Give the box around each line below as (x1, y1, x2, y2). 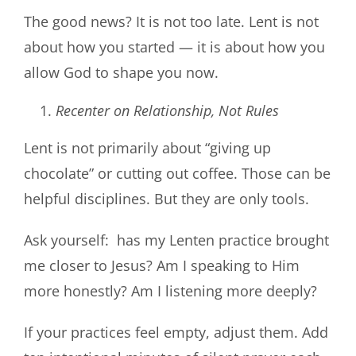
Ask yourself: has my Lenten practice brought (23, 230, 329, 250)
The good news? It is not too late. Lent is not (23, 11, 319, 31)
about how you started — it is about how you (23, 37, 325, 56)
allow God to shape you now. (23, 62, 219, 82)
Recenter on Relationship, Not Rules (55, 100, 279, 120)
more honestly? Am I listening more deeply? (23, 281, 317, 300)
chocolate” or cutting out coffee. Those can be (23, 163, 331, 183)
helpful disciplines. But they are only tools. (23, 188, 309, 208)
